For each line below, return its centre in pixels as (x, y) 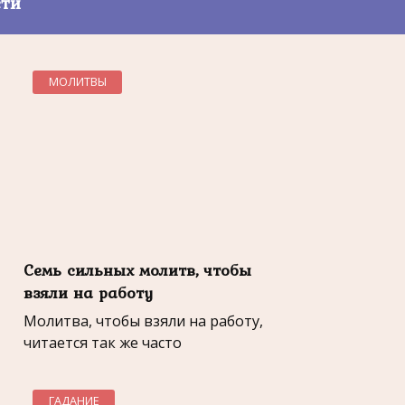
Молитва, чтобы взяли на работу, (143, 321)
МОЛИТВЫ (77, 81)
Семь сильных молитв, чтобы (137, 270)
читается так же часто (103, 343)
